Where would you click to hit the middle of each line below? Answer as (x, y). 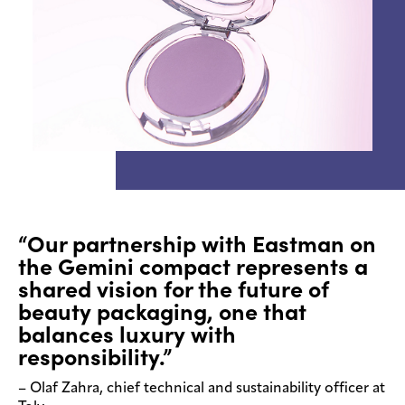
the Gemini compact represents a (193, 267)
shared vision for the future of (174, 290)
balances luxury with (127, 335)
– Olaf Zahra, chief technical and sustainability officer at (202, 389)
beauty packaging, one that (162, 312)
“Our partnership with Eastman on (197, 245)
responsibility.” (95, 358)
